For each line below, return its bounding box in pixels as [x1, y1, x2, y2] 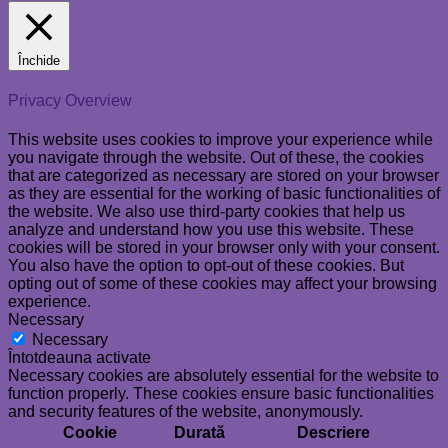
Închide [18, 52, 60, 68]
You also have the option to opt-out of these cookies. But [8, 257, 404, 275]
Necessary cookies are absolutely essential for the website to [8, 367, 439, 385]
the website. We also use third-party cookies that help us [8, 203, 405, 221]
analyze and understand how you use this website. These [8, 221, 414, 239]
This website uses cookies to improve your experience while [8, 131, 433, 149]
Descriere [296, 424, 370, 442]
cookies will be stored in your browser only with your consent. [8, 239, 440, 257]
